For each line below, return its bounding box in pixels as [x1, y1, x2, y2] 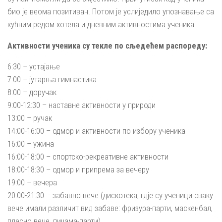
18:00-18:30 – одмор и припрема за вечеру [7, 165, 149, 175]
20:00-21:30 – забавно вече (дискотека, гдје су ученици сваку [7, 190, 213, 201]
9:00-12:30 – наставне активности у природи [7, 100, 156, 111]
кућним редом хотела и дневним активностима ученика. [7, 19, 196, 29]
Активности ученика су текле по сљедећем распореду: [7, 40, 207, 51]
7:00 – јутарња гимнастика [7, 74, 97, 85]
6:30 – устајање [7, 61, 60, 72]
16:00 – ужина [7, 139, 54, 149]
